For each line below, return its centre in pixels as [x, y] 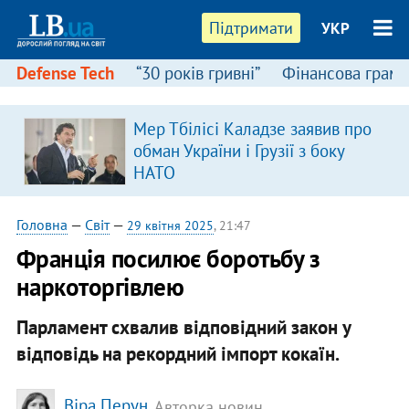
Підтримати [252, 28]
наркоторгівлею [100, 287]
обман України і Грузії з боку [238, 151]
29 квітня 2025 [170, 225]
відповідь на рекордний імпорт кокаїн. [178, 353]
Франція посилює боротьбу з [168, 258]
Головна [42, 225]
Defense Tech [65, 73]
